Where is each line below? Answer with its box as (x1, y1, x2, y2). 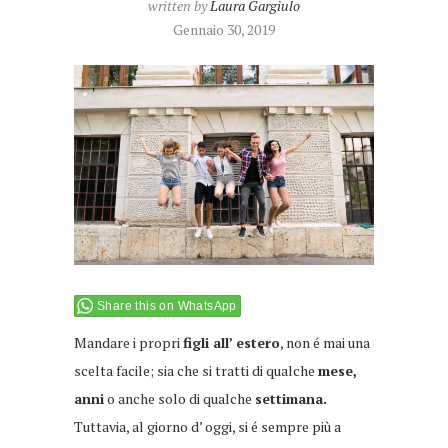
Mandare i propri (74, 332, 183, 352)
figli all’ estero (183, 332, 280, 352)
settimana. (255, 388, 327, 408)
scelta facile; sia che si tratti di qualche (74, 360, 318, 380)
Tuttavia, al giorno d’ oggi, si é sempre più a (74, 416, 341, 436)
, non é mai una (280, 332, 370, 352)
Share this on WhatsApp (97, 298, 237, 313)
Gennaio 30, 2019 (173, 20, 275, 39)
